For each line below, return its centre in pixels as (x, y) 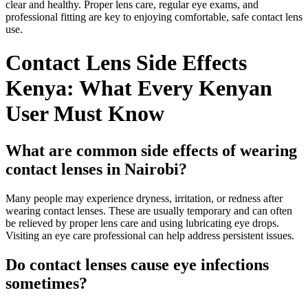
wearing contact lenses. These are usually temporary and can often (149, 210)
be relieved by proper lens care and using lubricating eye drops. (142, 223)
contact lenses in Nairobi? (96, 169)
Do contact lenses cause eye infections (137, 264)
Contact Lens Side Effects (126, 63)
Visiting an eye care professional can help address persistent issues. (150, 235)
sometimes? (46, 283)
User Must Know (85, 114)
